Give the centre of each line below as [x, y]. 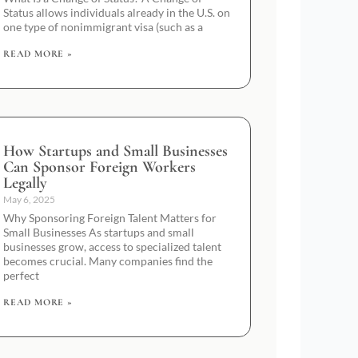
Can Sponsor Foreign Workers [99, 167]
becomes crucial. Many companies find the [108, 261]
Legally [25, 183]
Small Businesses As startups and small [99, 232]
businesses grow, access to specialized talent [112, 246]
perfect [21, 275]
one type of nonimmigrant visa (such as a [103, 26]
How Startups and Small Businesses [115, 151]
